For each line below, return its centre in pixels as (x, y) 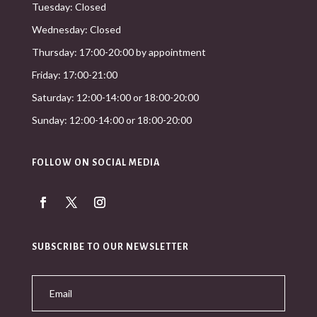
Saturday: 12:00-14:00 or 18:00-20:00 (115, 97)
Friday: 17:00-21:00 (74, 74)
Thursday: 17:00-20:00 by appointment (119, 52)
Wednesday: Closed (76, 29)
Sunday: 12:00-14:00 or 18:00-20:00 (111, 120)
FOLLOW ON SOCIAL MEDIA (96, 162)
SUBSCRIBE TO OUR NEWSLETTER (110, 247)
